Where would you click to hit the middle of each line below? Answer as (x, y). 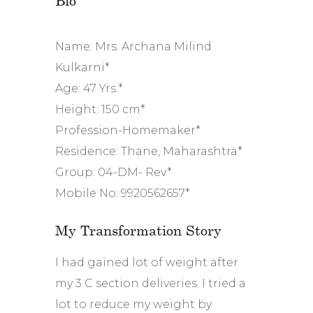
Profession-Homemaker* (128, 130)
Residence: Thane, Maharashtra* (149, 151)
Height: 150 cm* (100, 109)
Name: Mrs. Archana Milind (133, 46)
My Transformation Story (138, 230)
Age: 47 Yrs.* (89, 88)
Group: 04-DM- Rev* (114, 172)
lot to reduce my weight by (133, 304)
